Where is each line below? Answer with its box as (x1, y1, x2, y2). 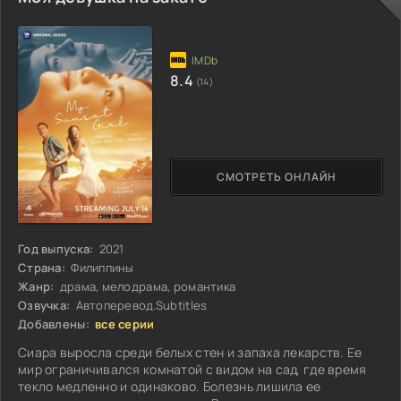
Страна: (18, 259, 65, 276)
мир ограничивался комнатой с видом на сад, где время (18, 360, 367, 378)
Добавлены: (18, 315, 90, 332)
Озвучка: (18, 296, 71, 313)
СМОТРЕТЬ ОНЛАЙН (217, 169, 337, 185)
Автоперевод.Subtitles (73, 296, 208, 313)
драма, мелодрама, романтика (56, 277, 236, 294)
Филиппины (67, 259, 134, 276)
